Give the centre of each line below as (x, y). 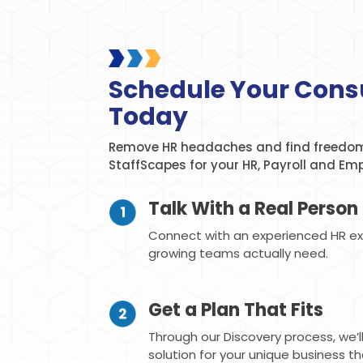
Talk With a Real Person (253, 209)
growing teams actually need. (238, 254)
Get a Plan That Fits (235, 310)
